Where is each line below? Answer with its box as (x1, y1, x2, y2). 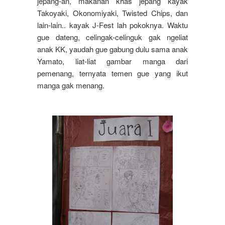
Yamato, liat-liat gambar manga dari (37, 56, 188, 67)
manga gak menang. (37, 80, 104, 91)
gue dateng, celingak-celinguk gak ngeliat (37, 32, 188, 43)
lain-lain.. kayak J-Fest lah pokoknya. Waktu (37, 20, 188, 31)
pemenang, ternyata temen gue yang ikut (37, 68, 188, 79)
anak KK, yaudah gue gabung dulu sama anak (37, 44, 188, 55)
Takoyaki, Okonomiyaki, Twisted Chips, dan (37, 8, 188, 19)
